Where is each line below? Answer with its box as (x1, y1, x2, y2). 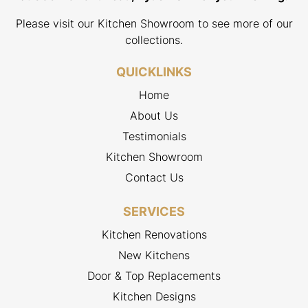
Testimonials (122, 129, 186, 144)
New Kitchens (118, 248, 190, 263)
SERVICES (123, 204, 185, 219)
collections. (125, 33, 183, 47)
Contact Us (124, 170, 184, 185)
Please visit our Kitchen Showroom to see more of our (15, 16, 293, 31)
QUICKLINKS (116, 65, 192, 80)
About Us (130, 109, 178, 123)
